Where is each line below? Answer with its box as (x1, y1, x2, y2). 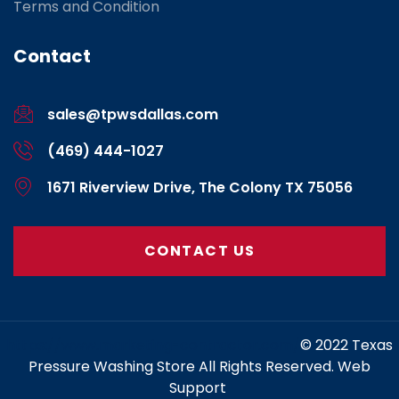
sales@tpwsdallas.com (46, 104, 218, 126)
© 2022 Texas (300, 335, 393, 356)
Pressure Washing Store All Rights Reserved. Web (28, 356, 370, 378)
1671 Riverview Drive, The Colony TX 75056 (46, 177, 353, 199)
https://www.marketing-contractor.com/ (6, 335, 300, 356)
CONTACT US (143, 240, 256, 262)
